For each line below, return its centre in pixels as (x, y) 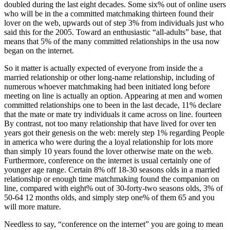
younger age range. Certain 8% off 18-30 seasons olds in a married (112, 170)
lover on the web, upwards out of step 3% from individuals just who (114, 23)
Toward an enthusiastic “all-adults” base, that (148, 32)
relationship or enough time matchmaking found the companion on (112, 179)
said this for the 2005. (39, 32)
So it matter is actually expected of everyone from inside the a (103, 68)
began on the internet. (39, 51)
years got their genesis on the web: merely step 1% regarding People (114, 133)
